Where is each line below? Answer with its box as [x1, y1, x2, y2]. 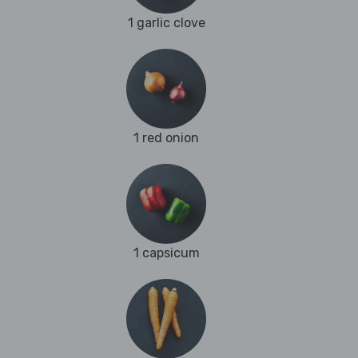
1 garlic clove [127, 15, 205, 31]
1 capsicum [133, 245, 200, 261]
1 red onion [133, 130, 199, 146]
